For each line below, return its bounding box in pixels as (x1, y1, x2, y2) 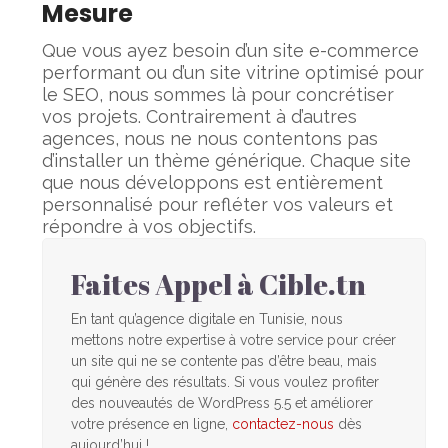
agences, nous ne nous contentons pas (42, 127, 379, 149)
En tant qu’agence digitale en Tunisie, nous (71, 310, 344, 327)
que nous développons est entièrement (42, 171, 384, 193)
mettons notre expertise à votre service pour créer (71, 331, 397, 348)
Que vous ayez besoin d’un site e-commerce (42, 39, 420, 61)
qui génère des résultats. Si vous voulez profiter (71, 373, 380, 390)
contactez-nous (232, 415, 335, 432)
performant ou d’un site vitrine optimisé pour (42, 61, 425, 83)
